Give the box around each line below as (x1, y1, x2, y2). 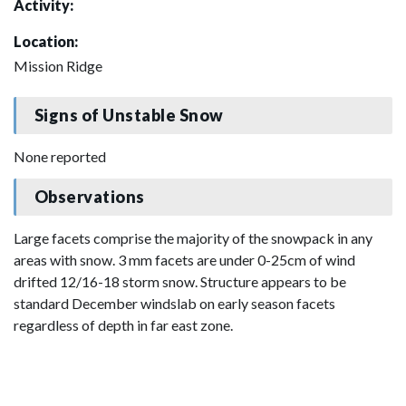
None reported (14, 147, 106, 165)
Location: (14, 32, 78, 50)
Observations (34, 187, 145, 208)
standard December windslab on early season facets (14, 294, 335, 312)
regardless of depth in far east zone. (14, 315, 233, 333)
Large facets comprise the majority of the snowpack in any (14, 228, 372, 246)
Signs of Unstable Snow (34, 105, 224, 126)
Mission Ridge (14, 56, 102, 74)
